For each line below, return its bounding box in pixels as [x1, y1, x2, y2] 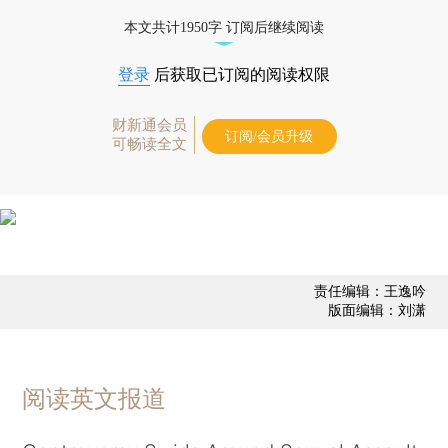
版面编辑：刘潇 [327, 301, 426, 319]
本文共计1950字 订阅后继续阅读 [124, 19, 324, 35]
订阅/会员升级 [225, 128, 313, 144]
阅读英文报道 [22, 383, 167, 413]
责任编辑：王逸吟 [313, 282, 426, 300]
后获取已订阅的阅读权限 [150, 65, 330, 83]
